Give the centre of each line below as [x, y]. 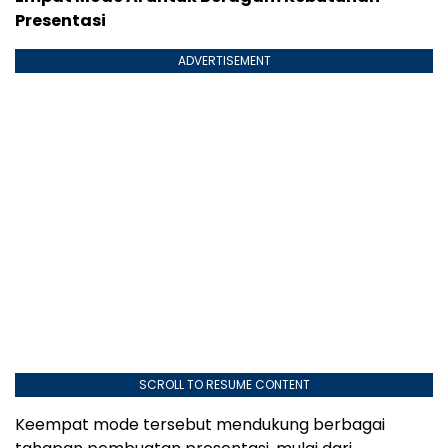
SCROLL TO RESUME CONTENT [224, 385]
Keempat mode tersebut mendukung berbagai [200, 425]
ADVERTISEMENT [224, 61]
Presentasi [60, 21]
